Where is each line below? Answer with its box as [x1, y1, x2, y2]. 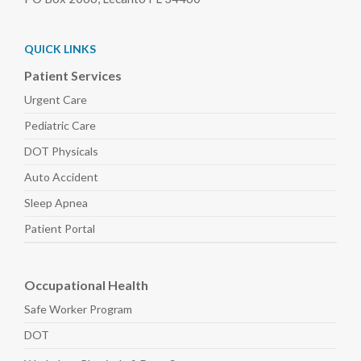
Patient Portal [24, 222, 95, 236]
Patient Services [24, 68, 122, 84]
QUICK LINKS [24, 42, 96, 56]
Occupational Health [24, 277, 148, 293]
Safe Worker [24, 302, 89, 317]
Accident [52, 170, 98, 185]
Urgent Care [24, 93, 87, 107]
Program [89, 302, 132, 317]
